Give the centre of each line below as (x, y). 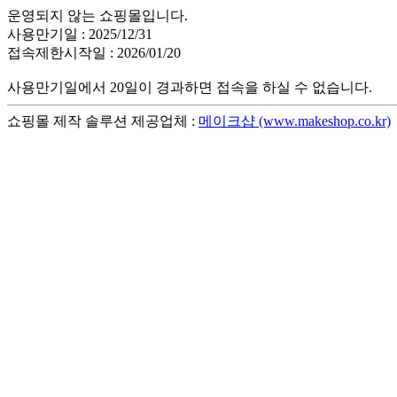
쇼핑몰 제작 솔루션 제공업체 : (103, 121)
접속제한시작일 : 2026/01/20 (94, 53)
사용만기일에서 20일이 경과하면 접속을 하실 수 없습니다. (190, 87)
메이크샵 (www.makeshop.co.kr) (295, 121)
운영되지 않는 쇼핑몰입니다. (97, 16)
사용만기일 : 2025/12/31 (80, 34)
